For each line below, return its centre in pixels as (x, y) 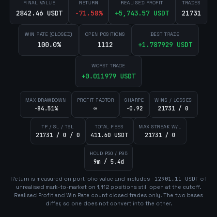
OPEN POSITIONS (105, 34)
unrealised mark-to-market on (56, 187)
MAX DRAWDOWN (46, 100)
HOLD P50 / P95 (108, 153)
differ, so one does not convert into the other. (108, 203)
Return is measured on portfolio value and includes (80, 179)
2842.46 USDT (39, 13)
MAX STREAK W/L (160, 127)
